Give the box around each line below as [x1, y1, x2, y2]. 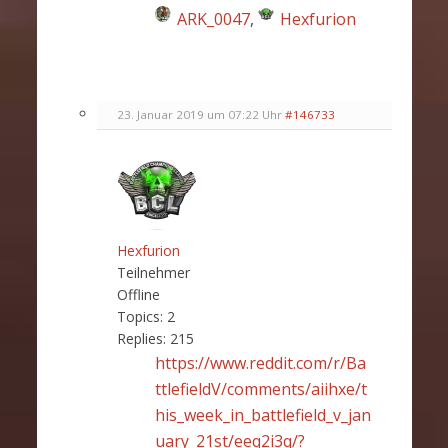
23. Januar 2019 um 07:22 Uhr [116, 107, 282, 123]
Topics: [116, 307, 163, 327]
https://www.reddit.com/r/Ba [154, 352, 366, 375]
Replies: [116, 329, 166, 349]
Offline [116, 285, 160, 305]
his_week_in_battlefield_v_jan [154, 404, 371, 427]
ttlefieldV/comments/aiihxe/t [154, 378, 367, 401]
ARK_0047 [176, 8, 250, 31]
